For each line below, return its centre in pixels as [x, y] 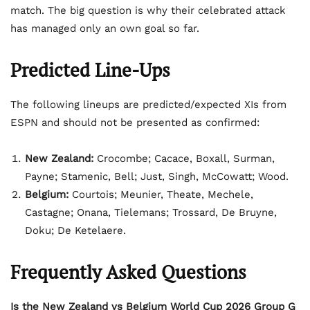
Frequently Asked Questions [128, 272]
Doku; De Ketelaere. [75, 231]
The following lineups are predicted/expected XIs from [148, 105]
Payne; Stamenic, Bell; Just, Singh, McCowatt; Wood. [157, 177]
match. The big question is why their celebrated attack [148, 11]
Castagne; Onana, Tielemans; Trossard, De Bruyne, [151, 213]
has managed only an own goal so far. [105, 29]
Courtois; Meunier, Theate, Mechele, [161, 195]
